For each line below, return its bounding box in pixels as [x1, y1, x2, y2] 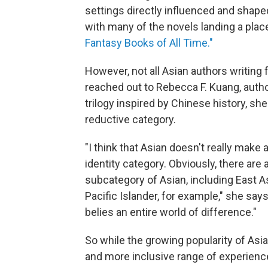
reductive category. [85, 112, 176, 126]
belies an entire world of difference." [85, 205, 257, 218]
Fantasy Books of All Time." [85, 36, 213, 49]
